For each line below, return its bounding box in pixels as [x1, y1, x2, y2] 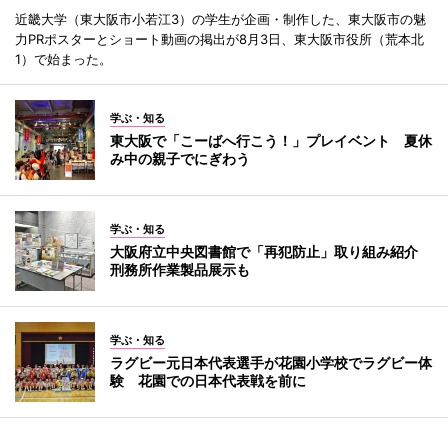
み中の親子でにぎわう [110, 149, 250, 167]
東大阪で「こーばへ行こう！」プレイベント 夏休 [110, 131, 432, 149]
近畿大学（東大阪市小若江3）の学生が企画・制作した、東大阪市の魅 [15, 10, 426, 27]
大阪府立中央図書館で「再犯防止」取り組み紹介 [110, 242, 432, 260]
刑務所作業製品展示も [110, 260, 250, 278]
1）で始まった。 [15, 50, 112, 67]
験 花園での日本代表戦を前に [110, 371, 306, 389]
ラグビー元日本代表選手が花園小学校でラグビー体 [110, 353, 432, 371]
